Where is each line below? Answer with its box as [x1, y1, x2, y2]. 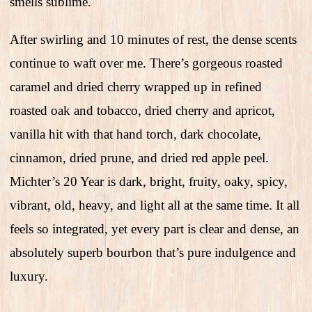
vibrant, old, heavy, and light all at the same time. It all [10, 198, 299, 213]
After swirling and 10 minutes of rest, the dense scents [10, 32, 297, 47]
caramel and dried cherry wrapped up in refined [10, 79, 262, 95]
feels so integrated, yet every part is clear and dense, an [10, 221, 299, 237]
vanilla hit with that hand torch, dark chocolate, [10, 127, 261, 142]
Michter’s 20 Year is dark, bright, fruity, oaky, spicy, [10, 174, 288, 189]
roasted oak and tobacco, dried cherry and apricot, [10, 103, 275, 118]
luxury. [10, 269, 48, 284]
